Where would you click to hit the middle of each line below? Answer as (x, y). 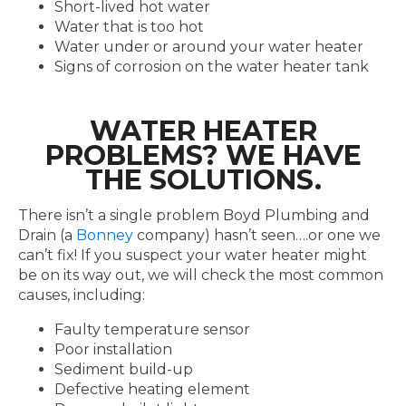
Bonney (105, 235)
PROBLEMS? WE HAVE (203, 155)
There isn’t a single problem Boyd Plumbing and (194, 215)
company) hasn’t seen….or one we (257, 235)
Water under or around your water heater (209, 47)
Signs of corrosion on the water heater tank (212, 67)
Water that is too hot (129, 27)
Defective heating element (152, 389)
